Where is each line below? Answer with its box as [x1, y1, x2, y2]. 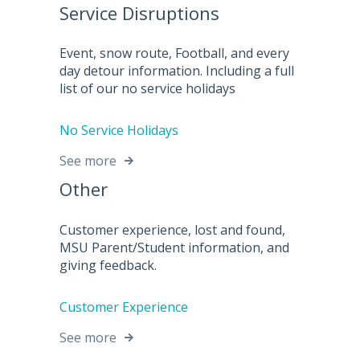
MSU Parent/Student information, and [59, 238, 289, 256]
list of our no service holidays [59, 80, 235, 98]
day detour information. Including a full [59, 62, 294, 80]
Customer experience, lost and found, [59, 220, 285, 239]
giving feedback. [59, 256, 157, 274]
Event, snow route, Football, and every [59, 44, 289, 63]
